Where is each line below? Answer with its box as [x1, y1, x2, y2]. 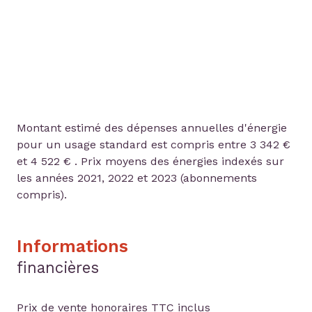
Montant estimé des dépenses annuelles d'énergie [17, 121, 287, 135]
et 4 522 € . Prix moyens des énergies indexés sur [17, 155, 284, 169]
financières [17, 258, 99, 277]
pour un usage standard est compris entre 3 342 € [17, 138, 290, 152]
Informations [17, 236, 128, 257]
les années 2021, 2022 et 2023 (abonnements [17, 171, 257, 185]
